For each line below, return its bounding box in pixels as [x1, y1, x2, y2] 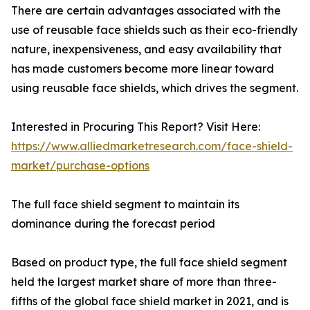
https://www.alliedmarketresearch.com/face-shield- [11, 139, 293, 154]
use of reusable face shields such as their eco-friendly [11, 23, 298, 37]
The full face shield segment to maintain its [11, 197, 239, 212]
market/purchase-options [11, 158, 149, 173]
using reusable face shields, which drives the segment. [11, 81, 298, 95]
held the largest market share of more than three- [11, 275, 277, 289]
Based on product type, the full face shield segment [11, 255, 287, 270]
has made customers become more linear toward [11, 62, 274, 76]
